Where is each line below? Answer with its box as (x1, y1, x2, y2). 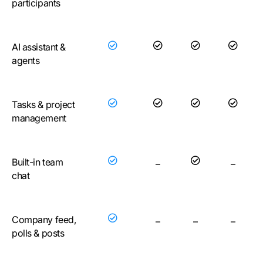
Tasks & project (12, 99, 75, 110)
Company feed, (12, 214, 76, 225)
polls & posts (12, 227, 65, 239)
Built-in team (12, 156, 63, 168)
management (12, 112, 66, 124)
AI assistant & (12, 41, 66, 53)
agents (12, 55, 40, 66)
